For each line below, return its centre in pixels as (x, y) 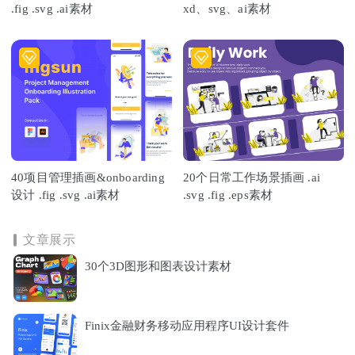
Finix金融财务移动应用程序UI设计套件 (187, 325)
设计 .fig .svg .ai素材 (66, 195)
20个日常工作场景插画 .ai (252, 177)
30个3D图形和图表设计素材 (158, 266)
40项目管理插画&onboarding (88, 177)
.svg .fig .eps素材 (228, 195)
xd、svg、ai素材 (227, 9)
